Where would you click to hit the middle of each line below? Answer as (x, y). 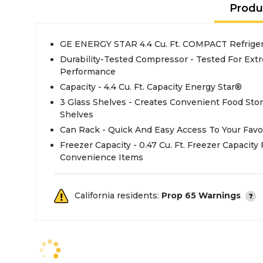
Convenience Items (102, 157)
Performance (88, 72)
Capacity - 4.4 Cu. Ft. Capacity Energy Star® (151, 87)
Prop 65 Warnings (201, 195)
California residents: (118, 195)
